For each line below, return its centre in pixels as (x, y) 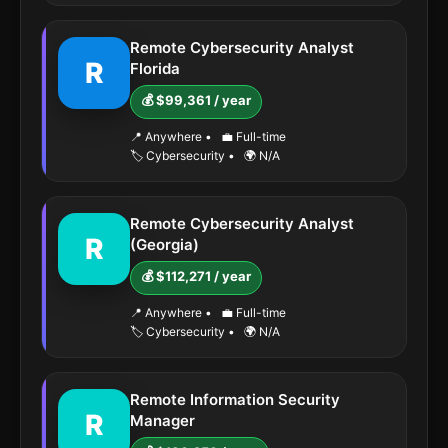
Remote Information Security (235, 399)
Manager (162, 420)
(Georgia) (164, 244)
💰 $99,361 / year (196, 100)
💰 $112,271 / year (196, 276)
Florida (155, 68)
